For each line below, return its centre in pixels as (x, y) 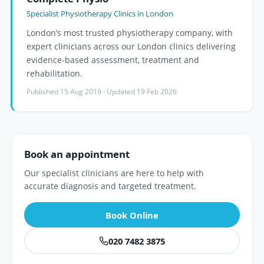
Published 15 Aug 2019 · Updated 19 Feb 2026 (102, 92)
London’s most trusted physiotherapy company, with (130, 33)
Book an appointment (77, 154)
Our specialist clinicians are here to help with (114, 173)
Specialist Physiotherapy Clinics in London (100, 14)
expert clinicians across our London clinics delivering (131, 47)
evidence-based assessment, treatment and (113, 60)
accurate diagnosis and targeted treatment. (110, 186)
